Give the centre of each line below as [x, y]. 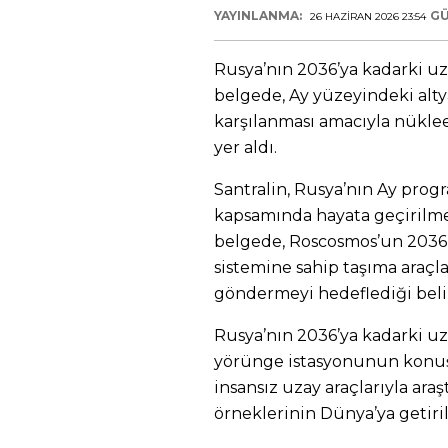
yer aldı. [245, 147]
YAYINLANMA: [259, 15]
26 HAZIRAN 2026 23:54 [368, 16]
